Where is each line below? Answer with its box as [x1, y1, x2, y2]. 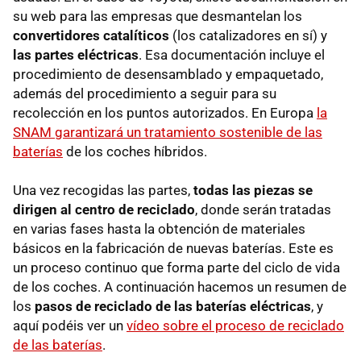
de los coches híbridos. [63, 143, 207, 160]
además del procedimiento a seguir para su [13, 85, 276, 102]
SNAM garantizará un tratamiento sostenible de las [13, 123, 322, 140]
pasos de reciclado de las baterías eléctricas [35, 297, 311, 314]
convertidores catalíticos [13, 27, 169, 44]
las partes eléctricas [13, 46, 139, 63]
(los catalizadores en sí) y [169, 27, 327, 44]
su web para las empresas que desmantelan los [13, 7, 302, 24]
